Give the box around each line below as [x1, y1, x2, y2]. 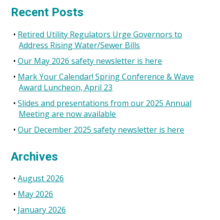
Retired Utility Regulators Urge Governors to [18, 28, 183, 40]
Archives [11, 149, 58, 164]
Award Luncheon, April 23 [19, 82, 113, 93]
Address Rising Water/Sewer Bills [19, 39, 140, 51]
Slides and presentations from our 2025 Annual [18, 97, 192, 109]
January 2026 [18, 204, 66, 216]
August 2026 [18, 173, 64, 184]
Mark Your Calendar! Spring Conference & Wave [18, 71, 194, 82]
